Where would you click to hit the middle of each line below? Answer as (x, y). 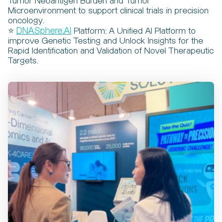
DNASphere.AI (44, 31)
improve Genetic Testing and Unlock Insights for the (106, 41)
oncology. (26, 21)
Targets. (23, 61)
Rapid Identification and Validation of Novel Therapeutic (111, 51)
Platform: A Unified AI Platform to (134, 31)
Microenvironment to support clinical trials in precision (108, 11)
